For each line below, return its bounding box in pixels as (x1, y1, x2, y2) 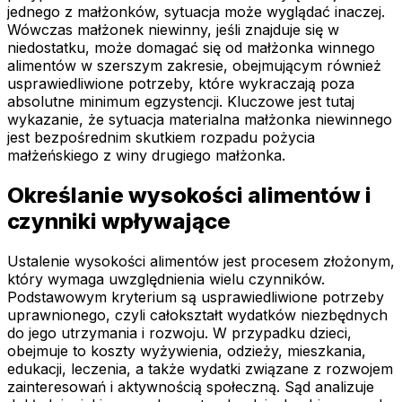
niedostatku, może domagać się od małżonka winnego (7, 38, 375, 57)
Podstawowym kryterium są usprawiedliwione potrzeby (7, 287, 384, 306)
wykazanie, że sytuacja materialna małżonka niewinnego (7, 109, 392, 128)
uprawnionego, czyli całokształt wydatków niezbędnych (7, 305, 388, 324)
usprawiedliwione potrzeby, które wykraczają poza (7, 74, 354, 92)
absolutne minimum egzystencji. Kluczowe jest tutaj (7, 92, 354, 110)
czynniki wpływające (7, 207, 231, 234)
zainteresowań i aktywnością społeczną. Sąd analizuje (7, 377, 374, 396)
